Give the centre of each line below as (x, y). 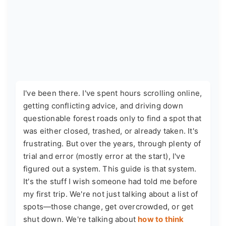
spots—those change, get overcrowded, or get (108, 206)
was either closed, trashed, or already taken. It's (111, 131)
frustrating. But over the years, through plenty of (112, 143)
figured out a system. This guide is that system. (110, 168)
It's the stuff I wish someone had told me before (110, 181)
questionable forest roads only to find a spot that (112, 118)
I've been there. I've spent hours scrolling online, (113, 93)
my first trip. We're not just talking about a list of (111, 194)
